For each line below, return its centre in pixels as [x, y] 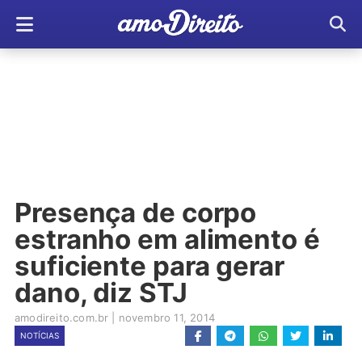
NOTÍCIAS [40, 335]
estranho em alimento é [167, 239]
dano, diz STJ [101, 293]
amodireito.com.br [62, 318]
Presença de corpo [136, 213]
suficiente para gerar [149, 266]
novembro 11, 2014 [167, 318]
